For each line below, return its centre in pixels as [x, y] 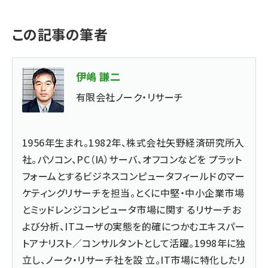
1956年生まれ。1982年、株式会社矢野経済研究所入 [133, 142]
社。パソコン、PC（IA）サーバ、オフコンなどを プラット [132, 159]
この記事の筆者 [60, 34]
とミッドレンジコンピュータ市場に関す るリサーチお [132, 209]
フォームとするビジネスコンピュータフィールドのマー [134, 176]
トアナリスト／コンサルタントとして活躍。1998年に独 [134, 243]
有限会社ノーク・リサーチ [130, 97]
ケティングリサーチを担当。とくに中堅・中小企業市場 [133, 193]
